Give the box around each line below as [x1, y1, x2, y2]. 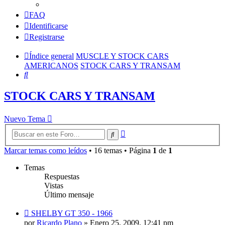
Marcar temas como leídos [4, 146, 87, 155]
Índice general [29, 52, 74, 61]
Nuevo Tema [4, 115, 45, 124]
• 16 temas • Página [87, 146, 153, 155]
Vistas [44, 181, 63, 190]
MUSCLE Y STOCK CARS [76, 52, 169, 61]
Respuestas [44, 172, 79, 181]
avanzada [125, 136, 155, 145]
